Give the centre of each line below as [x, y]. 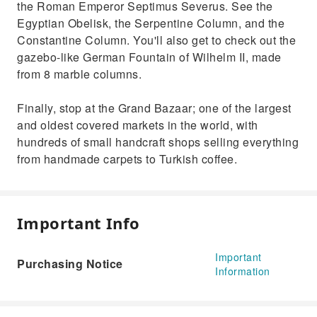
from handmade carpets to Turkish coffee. [127, 159]
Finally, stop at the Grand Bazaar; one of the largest [154, 108]
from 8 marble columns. [79, 74]
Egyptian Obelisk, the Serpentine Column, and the [151, 23]
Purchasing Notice [70, 264]
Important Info [79, 223]
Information [243, 271]
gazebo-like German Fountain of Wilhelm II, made [149, 57]
